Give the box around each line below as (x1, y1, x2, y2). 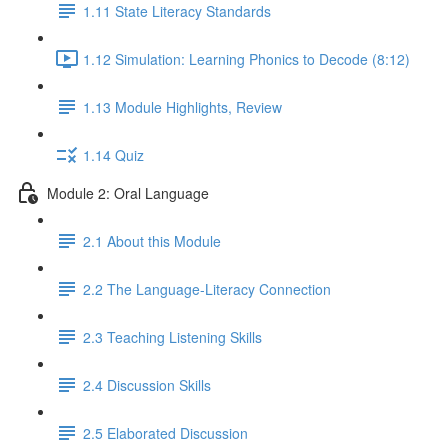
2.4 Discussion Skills (83, 374, 211, 395)
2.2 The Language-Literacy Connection (83, 278, 331, 299)
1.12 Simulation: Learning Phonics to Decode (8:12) (83, 48, 410, 69)
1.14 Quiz (83, 144, 144, 165)
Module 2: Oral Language (47, 182, 209, 203)
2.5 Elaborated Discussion (83, 422, 248, 443)
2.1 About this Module (83, 230, 221, 251)
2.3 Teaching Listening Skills (83, 326, 262, 347)
